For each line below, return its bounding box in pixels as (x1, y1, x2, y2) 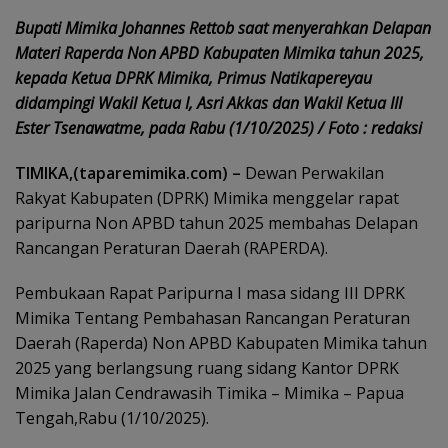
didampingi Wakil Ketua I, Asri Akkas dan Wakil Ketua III (15, 92, 402, 114)
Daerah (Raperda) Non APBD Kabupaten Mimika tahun (15, 332, 427, 354)
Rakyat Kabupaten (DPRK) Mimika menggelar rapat (15, 187, 399, 209)
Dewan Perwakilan (241, 162, 384, 184)
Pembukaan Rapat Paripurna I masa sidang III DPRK (15, 282, 405, 304)
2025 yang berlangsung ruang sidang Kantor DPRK (15, 357, 399, 379)
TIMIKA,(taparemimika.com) (15, 162, 232, 184)
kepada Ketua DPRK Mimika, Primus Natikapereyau (15, 67, 372, 89)
